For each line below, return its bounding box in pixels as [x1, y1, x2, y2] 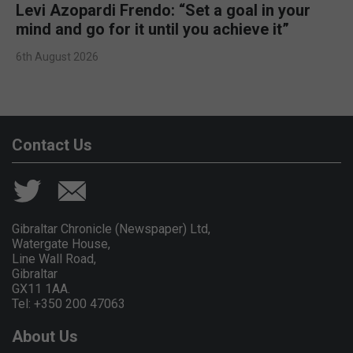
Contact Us [12, 135, 92, 154]
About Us [12, 326, 78, 346]
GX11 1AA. [12, 281, 70, 296]
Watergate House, [12, 236, 110, 251]
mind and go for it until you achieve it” [16, 19, 289, 39]
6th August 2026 [16, 50, 98, 63]
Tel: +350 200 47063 [12, 295, 125, 311]
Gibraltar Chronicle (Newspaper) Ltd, [12, 221, 210, 236]
